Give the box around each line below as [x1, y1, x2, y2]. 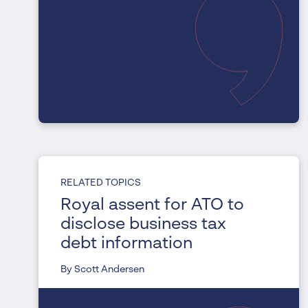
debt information [60, 236, 192, 253]
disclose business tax [60, 217, 226, 234]
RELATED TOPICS [60, 178, 141, 188]
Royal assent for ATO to [60, 197, 244, 214]
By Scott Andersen [60, 265, 144, 275]
